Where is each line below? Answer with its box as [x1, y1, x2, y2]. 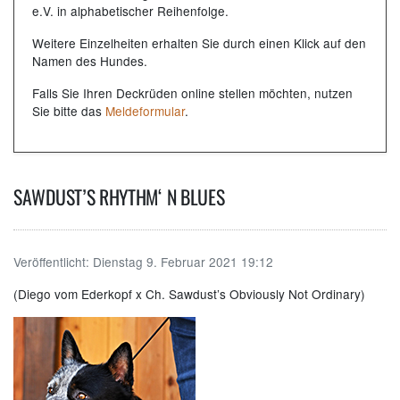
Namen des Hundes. [32, 51, 147, 70]
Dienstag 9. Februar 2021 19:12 [93, 252, 273, 271]
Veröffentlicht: [13, 252, 93, 271]
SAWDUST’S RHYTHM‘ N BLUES [13, 181, 225, 211]
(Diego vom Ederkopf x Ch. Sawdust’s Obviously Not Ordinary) [13, 284, 365, 303]
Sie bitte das [32, 101, 105, 120]
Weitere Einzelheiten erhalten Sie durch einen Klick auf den [32, 33, 366, 52]
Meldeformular [105, 101, 185, 120]
